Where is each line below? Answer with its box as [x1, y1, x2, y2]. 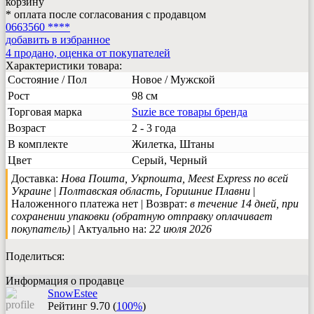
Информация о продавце [6, 275, 124, 287]
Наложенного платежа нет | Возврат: [11, 198, 190, 210]
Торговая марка [8, 106, 82, 118]
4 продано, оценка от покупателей [6, 47, 170, 60]
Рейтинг [48, 300, 88, 313]
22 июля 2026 [149, 223, 212, 235]
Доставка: [11, 172, 61, 185]
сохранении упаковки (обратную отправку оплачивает [11, 210, 273, 223]
